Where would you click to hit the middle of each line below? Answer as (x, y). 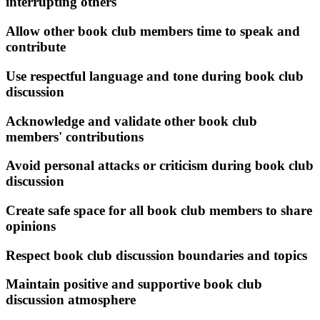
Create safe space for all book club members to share (159, 210)
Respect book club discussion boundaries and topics (156, 255)
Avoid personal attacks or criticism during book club (160, 166)
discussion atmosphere (71, 300)
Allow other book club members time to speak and (153, 31)
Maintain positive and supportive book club (134, 284)
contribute (36, 47)
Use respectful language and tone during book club (155, 76)
